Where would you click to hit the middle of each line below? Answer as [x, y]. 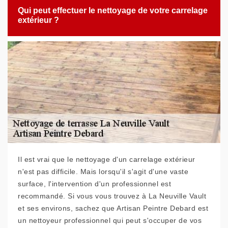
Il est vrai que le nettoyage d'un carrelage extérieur [107, 159]
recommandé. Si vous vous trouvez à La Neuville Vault [112, 196]
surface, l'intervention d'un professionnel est [94, 184]
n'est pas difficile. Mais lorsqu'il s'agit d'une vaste [103, 172]
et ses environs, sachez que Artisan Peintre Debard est [113, 208]
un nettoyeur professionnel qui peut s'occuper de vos [110, 220]
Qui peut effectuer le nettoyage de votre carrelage [113, 10]
